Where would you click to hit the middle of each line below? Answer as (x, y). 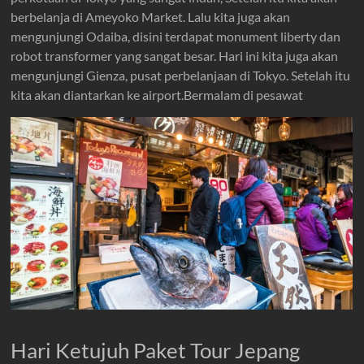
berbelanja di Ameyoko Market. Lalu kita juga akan (151, 17)
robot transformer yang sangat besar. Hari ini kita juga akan (175, 56)
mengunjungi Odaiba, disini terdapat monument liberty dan (176, 36)
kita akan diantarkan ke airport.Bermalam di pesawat (157, 95)
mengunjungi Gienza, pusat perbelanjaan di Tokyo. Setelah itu (181, 75)
